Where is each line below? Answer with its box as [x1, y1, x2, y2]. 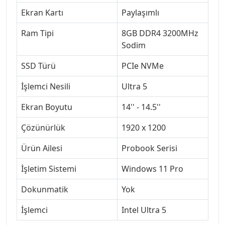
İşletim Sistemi [21, 163, 76, 174]
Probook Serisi [122, 142, 177, 154]
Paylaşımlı [122, 7, 159, 18]
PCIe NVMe [122, 60, 164, 71]
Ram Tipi [21, 27, 54, 39]
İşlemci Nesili [21, 80, 70, 92]
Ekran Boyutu [21, 101, 72, 113]
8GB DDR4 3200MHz [122, 27, 198, 39]
